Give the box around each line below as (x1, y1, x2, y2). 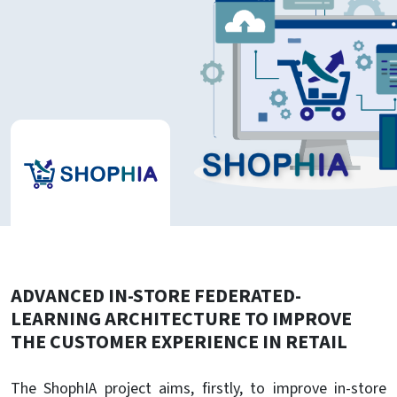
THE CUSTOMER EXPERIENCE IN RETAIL (11, 329, 347, 357)
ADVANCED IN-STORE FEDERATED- (11, 283, 301, 311)
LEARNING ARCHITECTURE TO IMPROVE (11, 306, 352, 334)
